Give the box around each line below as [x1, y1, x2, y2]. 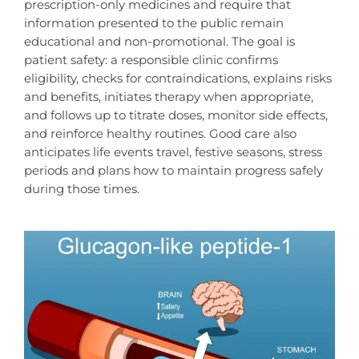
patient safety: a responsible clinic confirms [24, 51, 278, 67]
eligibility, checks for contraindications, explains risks [24, 70, 332, 86]
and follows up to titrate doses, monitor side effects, [24, 107, 328, 123]
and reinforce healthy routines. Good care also [24, 125, 296, 141]
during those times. [24, 180, 139, 196]
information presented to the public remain [24, 14, 284, 30]
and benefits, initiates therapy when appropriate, [24, 88, 313, 104]
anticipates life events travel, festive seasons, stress [24, 143, 322, 159]
